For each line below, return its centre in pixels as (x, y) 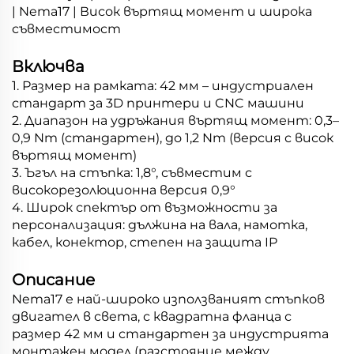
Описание (53, 279)
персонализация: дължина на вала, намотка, (160, 224)
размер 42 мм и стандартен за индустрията (170, 333)
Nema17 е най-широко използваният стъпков (168, 299)
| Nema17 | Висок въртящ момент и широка (162, 11)
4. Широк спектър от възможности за (145, 207)
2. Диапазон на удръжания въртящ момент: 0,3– (175, 120)
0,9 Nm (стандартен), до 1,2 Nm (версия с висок (173, 137)
